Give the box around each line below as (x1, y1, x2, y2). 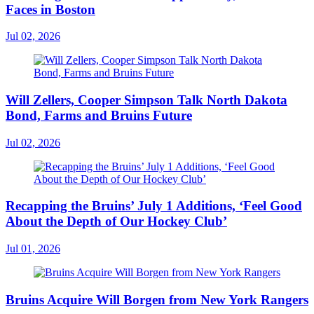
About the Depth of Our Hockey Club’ (6, 214, 227, 229)
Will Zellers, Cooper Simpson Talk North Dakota (6, 93, 287, 107)
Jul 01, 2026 (6, 243, 60, 255)
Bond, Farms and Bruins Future (6, 108, 192, 123)
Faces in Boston (6, 1, 95, 17)
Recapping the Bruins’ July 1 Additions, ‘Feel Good (6, 198, 302, 214)
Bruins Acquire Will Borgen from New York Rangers (6, 292, 308, 307)
